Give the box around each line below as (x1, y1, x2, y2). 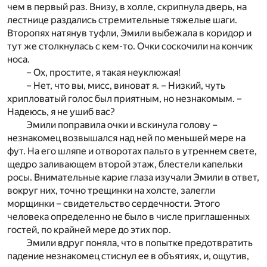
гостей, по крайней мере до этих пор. (7, 223, 171, 235)
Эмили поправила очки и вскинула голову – (26, 119, 218, 131)
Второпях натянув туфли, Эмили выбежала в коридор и (7, 27, 252, 39)
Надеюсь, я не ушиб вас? (7, 105, 115, 117)
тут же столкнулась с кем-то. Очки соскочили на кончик (7, 40, 253, 52)
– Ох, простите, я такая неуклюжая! (26, 66, 181, 78)
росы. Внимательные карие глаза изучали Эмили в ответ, (7, 171, 259, 183)
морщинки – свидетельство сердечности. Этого (7, 197, 220, 209)
